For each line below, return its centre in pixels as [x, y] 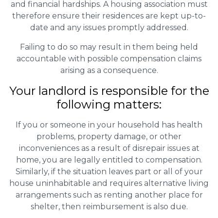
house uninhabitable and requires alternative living [109, 183]
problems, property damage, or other [109, 136]
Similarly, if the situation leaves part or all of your [109, 171]
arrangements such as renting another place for [109, 195]
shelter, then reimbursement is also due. [109, 206]
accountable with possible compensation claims [109, 58]
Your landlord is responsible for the [109, 91]
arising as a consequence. [109, 70]
